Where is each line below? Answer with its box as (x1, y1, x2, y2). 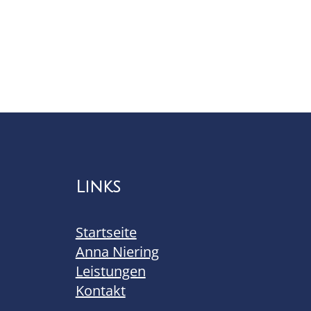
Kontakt (75, 281, 126, 301)
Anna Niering (75, 242, 159, 262)
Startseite (75, 223, 137, 242)
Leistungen (75, 262, 146, 281)
